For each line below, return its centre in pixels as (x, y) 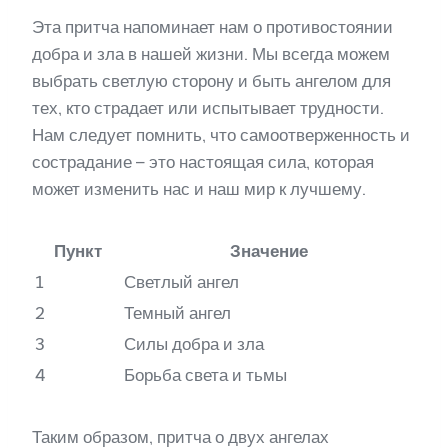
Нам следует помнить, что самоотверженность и (221, 135)
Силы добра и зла (194, 344)
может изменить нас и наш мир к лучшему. (199, 189)
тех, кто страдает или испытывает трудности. (208, 108)
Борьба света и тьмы (205, 375)
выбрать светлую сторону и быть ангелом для (211, 81)
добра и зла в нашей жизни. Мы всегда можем (211, 54)
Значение (268, 251)
